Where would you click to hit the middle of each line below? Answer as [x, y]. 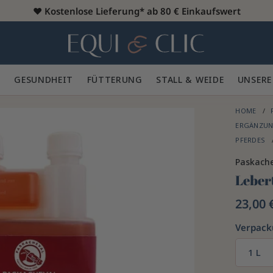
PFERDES [251, 140]
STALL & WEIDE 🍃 [197, 80]
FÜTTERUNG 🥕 [122, 80]
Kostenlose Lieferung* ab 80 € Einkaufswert [142, 10]
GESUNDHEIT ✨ [51, 80]
